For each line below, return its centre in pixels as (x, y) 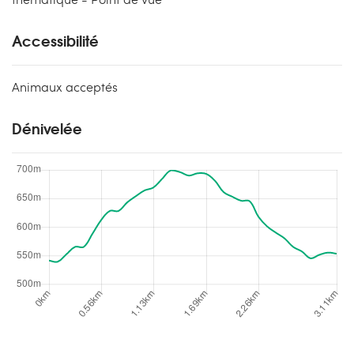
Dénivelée (47, 128)
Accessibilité (55, 41)
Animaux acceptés (65, 87)
